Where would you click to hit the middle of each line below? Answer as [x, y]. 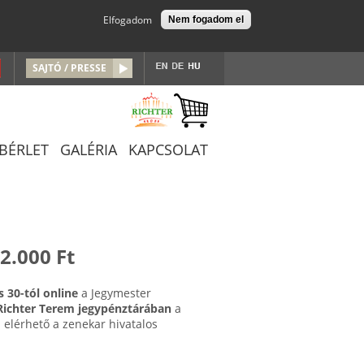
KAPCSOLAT [168, 149]
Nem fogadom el [206, 19]
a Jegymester [115, 293]
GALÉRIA [89, 149]
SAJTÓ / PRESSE [69, 68]
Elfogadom [127, 19]
